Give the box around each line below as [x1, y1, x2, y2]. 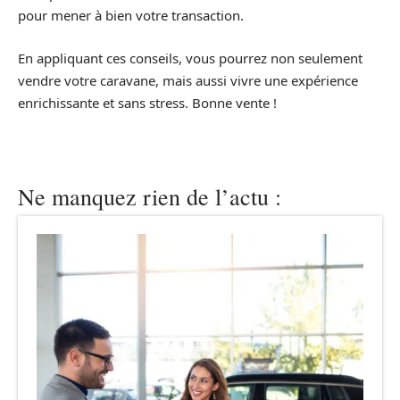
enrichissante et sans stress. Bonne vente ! [18, 93, 277, 112]
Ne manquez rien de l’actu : [18, 180, 281, 212]
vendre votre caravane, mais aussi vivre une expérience [18, 71, 358, 89]
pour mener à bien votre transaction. [18, 6, 244, 24]
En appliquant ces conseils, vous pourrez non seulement [18, 48, 362, 67]
